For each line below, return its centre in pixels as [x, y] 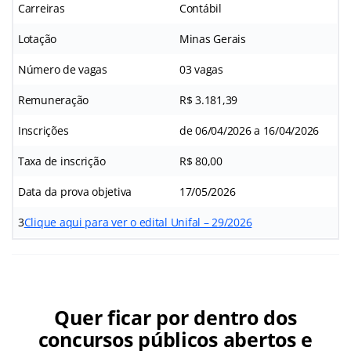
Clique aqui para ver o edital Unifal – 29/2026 [138, 222]
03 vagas [201, 69]
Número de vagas [63, 69]
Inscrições [43, 130]
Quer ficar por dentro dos [175, 317]
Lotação [38, 38]
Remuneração [54, 100]
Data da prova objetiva [75, 191]
